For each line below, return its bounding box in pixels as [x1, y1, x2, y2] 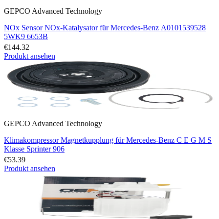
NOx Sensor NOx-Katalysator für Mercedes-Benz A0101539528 [4, 23, 206, 32]
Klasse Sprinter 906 [4, 144, 65, 153]
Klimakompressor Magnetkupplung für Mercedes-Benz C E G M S [4, 135, 212, 144]
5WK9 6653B [4, 32, 48, 41]
